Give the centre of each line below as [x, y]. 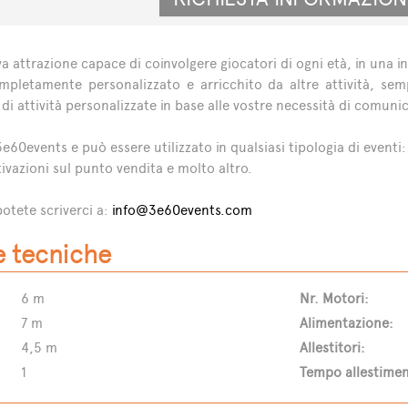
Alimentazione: [347, 323]
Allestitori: [333, 348]
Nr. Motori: [335, 299]
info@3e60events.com [182, 210]
